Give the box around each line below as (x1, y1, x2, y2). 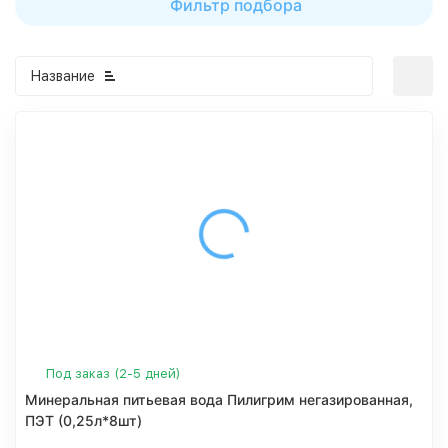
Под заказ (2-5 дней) (46, 366, 181, 381)
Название (30, 68, 95, 84)
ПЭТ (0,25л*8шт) (25, 412, 142, 429)
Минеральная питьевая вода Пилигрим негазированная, (25, 391, 413, 408)
